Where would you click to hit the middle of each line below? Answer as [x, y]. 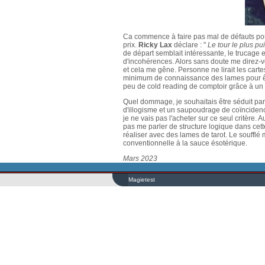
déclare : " [189, 45]
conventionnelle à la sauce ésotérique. [185, 143]
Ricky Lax [155, 45]
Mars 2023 [140, 159]
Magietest [142, 180]
